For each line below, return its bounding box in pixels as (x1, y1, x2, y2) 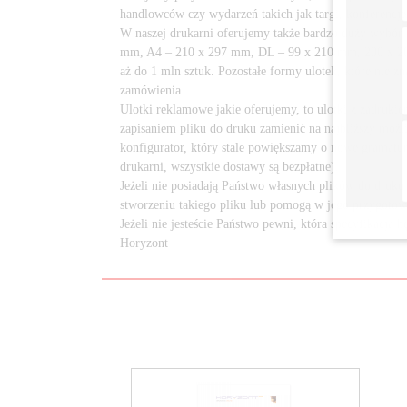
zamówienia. (120, 83, 184, 97)
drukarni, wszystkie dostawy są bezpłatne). (120, 159, 339, 174)
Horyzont (120, 235, 175, 250)
